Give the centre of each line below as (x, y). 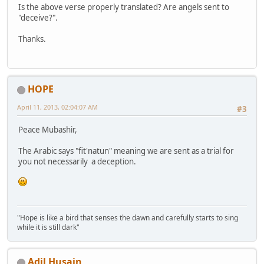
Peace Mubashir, (48, 129)
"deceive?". (38, 18)
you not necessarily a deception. (77, 161)
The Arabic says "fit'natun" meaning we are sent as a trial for (126, 151)
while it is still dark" (48, 227)
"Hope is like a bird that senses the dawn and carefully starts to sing (128, 218)
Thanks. (32, 39)
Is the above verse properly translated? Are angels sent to (124, 7)
